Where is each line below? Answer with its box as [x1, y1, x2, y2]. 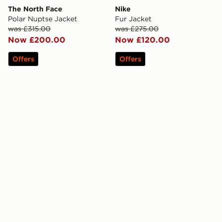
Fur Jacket [115, 14, 152, 24]
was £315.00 [8, 24, 51, 34]
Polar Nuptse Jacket [8, 14, 77, 24]
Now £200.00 [8, 35, 65, 45]
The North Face [8, 4, 62, 14]
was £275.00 [115, 24, 159, 34]
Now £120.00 [115, 35, 170, 45]
